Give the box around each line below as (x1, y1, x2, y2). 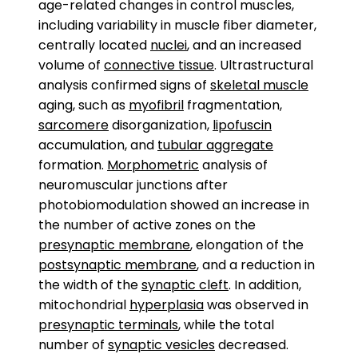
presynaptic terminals (38, 316, 178, 334)
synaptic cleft (141, 276, 229, 294)
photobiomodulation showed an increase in (38, 196, 309, 214)
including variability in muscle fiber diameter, (38, 16, 316, 34)
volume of (38, 56, 104, 74)
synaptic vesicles (108, 336, 215, 354)
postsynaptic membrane (38, 256, 197, 274)
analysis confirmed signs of (38, 76, 210, 94)
